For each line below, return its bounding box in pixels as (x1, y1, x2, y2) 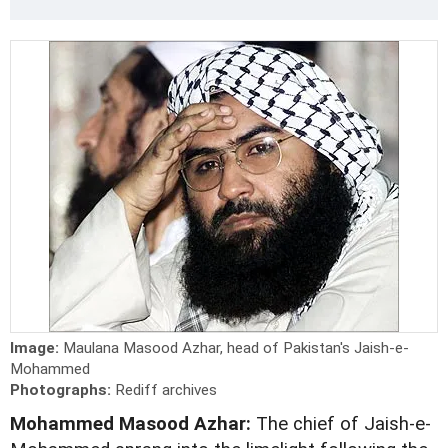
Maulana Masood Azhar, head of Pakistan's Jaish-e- (63, 339, 409, 358)
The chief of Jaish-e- (251, 413, 431, 436)
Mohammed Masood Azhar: (10, 413, 251, 436)
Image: (10, 339, 63, 358)
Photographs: (10, 381, 115, 400)
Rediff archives (115, 381, 217, 400)
